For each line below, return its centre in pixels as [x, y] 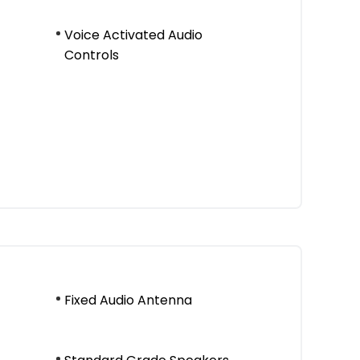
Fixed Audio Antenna [128, 300]
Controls [92, 55]
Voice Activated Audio [133, 35]
